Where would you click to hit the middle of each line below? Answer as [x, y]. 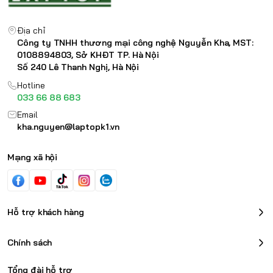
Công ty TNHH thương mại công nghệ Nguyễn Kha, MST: [135, 43]
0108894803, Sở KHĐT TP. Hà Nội [88, 55]
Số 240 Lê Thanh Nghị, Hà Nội [78, 67]
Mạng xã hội [33, 158]
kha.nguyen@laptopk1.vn [68, 127]
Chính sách [30, 243]
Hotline [31, 86]
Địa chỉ [31, 31]
